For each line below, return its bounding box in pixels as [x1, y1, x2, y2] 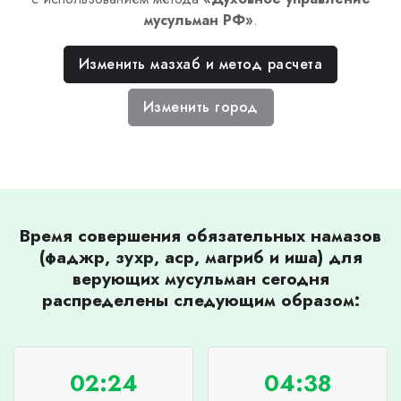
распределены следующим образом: [41, 286, 360, 312]
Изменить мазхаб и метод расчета [78, 53, 323, 74]
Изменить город [142, 96, 259, 117]
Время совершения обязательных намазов [20, 222, 381, 248]
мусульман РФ [143, 9, 245, 30]
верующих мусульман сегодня [72, 265, 329, 291]
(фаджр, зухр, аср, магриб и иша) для [38, 243, 363, 269]
